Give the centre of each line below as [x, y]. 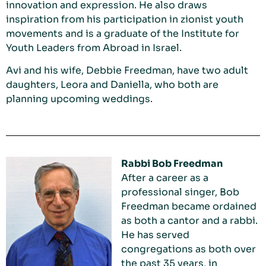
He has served [155, 235]
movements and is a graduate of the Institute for [123, 33]
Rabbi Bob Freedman [172, 164]
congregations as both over [189, 249]
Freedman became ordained [189, 207]
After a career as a [165, 178]
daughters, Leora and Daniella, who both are [112, 85]
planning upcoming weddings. [79, 99]
